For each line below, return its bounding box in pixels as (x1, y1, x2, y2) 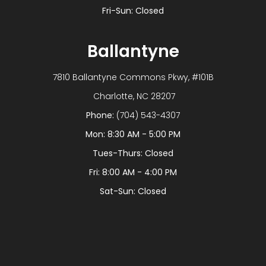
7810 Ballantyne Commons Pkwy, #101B (52, 71, 214, 84)
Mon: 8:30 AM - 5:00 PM (85, 128, 180, 141)
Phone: (86, 109, 116, 122)
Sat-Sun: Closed (100, 185, 166, 198)
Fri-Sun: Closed (102, 5, 164, 17)
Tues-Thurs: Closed (93, 147, 173, 160)
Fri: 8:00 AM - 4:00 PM (89, 166, 177, 179)
